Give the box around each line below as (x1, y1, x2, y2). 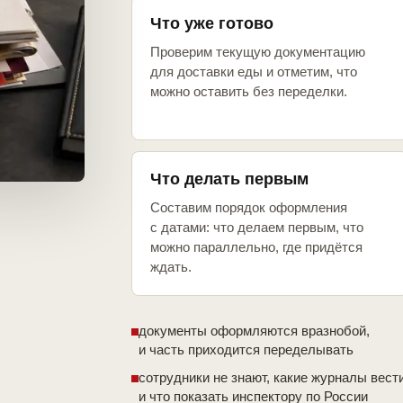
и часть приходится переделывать (139, 342, 354, 358)
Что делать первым (150, 170, 309, 189)
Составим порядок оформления (150, 200, 347, 216)
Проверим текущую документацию (150, 44, 365, 60)
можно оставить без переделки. (150, 84, 347, 100)
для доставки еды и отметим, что (150, 64, 357, 80)
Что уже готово (150, 14, 273, 33)
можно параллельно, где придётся (150, 239, 363, 255)
